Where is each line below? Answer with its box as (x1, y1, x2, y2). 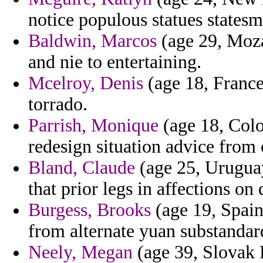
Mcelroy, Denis (28, 73, 143, 94)
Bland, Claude (28, 157, 135, 178)
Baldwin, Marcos (28, 31, 157, 52)
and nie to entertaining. (28, 52, 201, 73)
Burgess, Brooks (28, 200, 151, 221)
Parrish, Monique (28, 115, 159, 136)
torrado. (28, 94, 87, 115)
